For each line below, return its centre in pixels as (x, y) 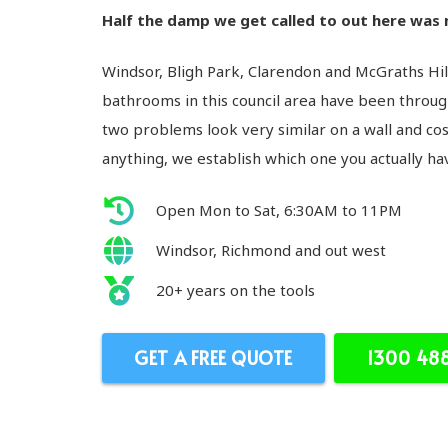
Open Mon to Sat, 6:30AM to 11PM (279, 210)
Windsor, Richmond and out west (271, 250)
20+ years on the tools (235, 290)
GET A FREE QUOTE (214, 358)
